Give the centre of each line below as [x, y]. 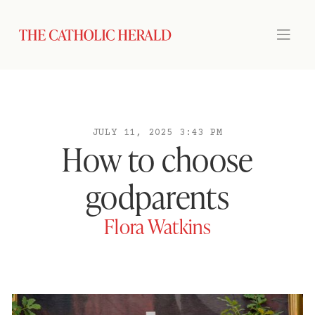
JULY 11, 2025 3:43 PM [157, 133]
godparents [157, 196]
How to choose [157, 159]
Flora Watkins [157, 226]
